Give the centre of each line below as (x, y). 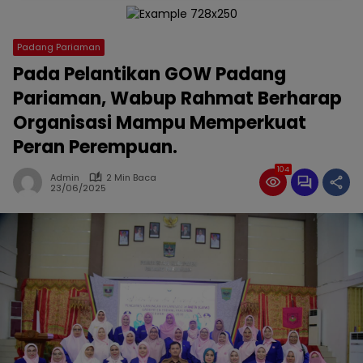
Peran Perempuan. (95, 147)
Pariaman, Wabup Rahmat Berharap (177, 98)
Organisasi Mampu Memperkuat (160, 122)
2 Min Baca (131, 177)
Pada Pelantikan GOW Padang (149, 74)
